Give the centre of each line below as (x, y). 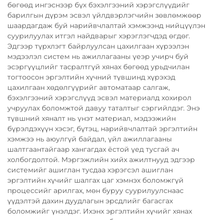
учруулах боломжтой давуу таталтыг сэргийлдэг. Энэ (104, 108)
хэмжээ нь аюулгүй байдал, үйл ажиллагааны (90, 139)
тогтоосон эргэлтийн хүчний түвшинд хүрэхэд (91, 77)
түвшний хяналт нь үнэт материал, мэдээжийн (92, 118)
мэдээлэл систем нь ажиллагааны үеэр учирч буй (98, 56)
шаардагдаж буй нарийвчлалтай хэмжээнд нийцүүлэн (106, 25)
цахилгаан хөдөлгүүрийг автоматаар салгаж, (89, 87)
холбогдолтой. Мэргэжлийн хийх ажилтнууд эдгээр (101, 159)
